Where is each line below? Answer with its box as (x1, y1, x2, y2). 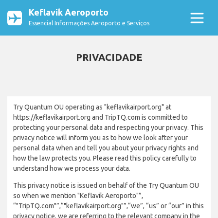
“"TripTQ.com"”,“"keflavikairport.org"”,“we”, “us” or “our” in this (13, 202, 204, 210)
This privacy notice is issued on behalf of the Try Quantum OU (13, 182, 199, 189)
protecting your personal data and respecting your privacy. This (13, 124, 203, 131)
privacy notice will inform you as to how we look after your (13, 134, 188, 142)
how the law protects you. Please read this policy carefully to (13, 154, 197, 162)
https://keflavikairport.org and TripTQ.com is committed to (13, 113, 188, 121)
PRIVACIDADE (75, 52, 143, 63)
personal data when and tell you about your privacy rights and (13, 144, 199, 152)
